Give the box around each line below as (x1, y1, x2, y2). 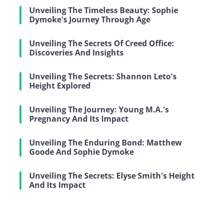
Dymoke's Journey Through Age (29, 14, 150, 25)
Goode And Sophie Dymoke (29, 146, 134, 157)
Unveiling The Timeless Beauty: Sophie (29, 4, 178, 16)
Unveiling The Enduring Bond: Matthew (29, 137, 182, 148)
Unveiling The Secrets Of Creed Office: (29, 37, 174, 49)
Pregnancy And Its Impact (29, 113, 128, 124)
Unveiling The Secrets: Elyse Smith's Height (29, 170, 195, 181)
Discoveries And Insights (29, 47, 124, 58)
